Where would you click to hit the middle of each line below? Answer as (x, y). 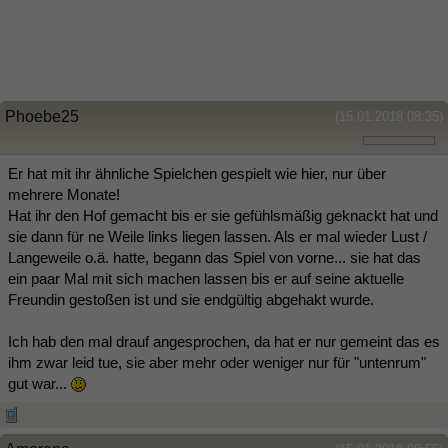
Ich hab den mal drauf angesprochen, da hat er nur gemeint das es (224, 341)
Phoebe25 (42, 116)
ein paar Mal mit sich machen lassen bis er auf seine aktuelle (206, 278)
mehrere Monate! (64, 194)
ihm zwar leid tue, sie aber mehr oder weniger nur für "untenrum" (217, 362)
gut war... (39, 383)
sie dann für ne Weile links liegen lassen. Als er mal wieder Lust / (217, 236)
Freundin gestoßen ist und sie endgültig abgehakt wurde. (191, 299)
